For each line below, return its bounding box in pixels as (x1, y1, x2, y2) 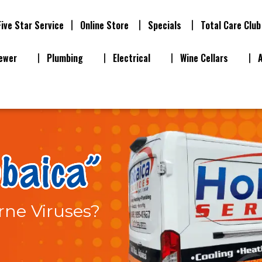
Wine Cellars (180, 51, 228, 65)
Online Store (80, 18, 129, 32)
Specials (148, 18, 182, 32)
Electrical (113, 51, 150, 65)
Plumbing (47, 51, 83, 65)
